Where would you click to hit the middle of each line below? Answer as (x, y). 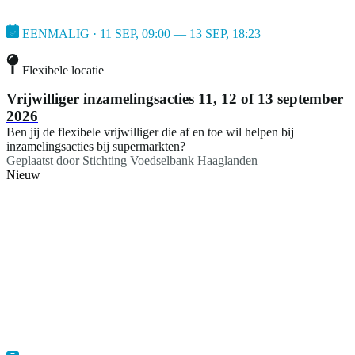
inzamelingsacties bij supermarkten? (96, 146)
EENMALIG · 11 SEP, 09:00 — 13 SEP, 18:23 (141, 34)
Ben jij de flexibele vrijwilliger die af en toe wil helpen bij (150, 132)
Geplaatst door (43, 160)
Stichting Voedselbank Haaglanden (170, 160)
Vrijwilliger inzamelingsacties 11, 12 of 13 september (175, 98)
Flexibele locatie (63, 70)
